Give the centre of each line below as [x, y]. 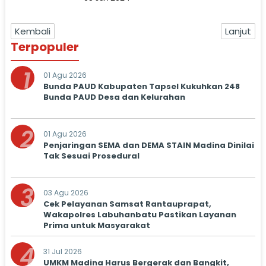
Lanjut [238, 31]
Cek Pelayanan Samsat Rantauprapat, [127, 204]
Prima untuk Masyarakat [96, 225]
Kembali [32, 31]
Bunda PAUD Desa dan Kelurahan [114, 97]
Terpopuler [45, 47]
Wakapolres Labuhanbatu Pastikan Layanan [140, 215]
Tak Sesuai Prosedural [91, 156]
